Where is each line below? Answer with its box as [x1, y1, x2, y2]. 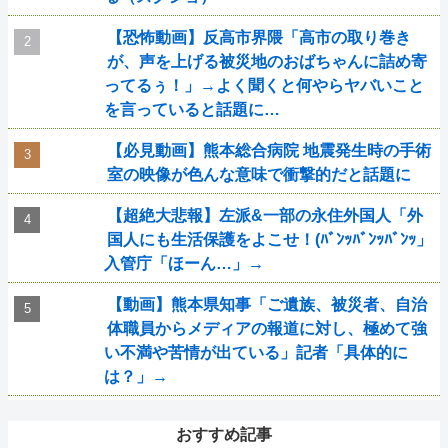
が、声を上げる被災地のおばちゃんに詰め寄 [106, 53, 427, 70]
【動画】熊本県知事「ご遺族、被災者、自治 [106, 296, 427, 313]
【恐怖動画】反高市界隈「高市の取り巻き [106, 29, 411, 46]
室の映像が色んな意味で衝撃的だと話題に [106, 166, 411, 183]
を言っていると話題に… [104, 101, 280, 118]
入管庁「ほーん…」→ [104, 255, 264, 272]
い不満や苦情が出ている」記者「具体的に [104, 344, 408, 361]
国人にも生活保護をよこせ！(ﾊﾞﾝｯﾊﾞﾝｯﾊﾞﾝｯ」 [106, 231, 432, 248]
